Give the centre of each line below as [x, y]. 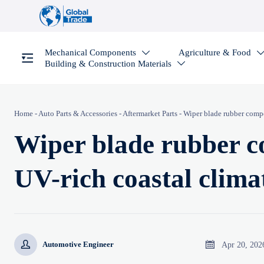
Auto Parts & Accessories [78, 113]
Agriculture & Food [215, 53]
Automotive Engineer [78, 245]
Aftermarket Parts [150, 113]
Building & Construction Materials [108, 63]
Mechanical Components [90, 53]
